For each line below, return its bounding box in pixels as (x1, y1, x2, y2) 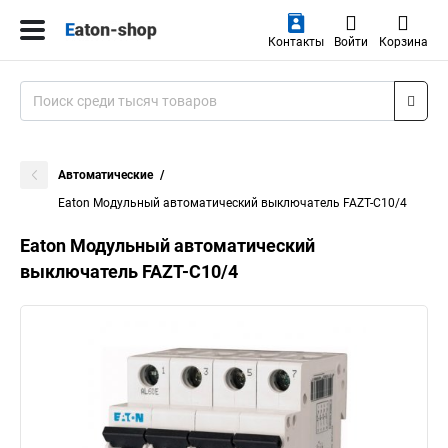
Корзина (378, 35, 428, 49)
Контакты (267, 35, 324, 49)
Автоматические (58, 168, 153, 182)
